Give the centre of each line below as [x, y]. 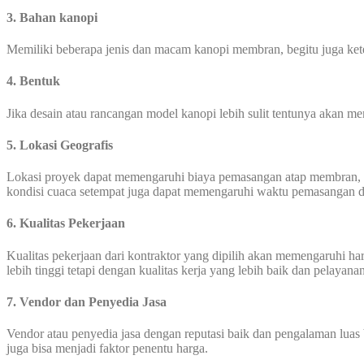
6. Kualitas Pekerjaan [66, 223]
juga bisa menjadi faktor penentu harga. [107, 349]
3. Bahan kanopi [52, 17]
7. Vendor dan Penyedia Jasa [87, 301]
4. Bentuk [33, 81]
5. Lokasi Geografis [60, 145]
